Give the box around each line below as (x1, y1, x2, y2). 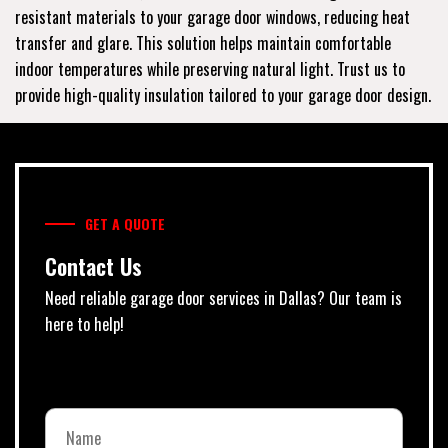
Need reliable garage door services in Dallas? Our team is (45, 285, 402, 310)
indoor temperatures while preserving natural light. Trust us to (15, 56, 405, 81)
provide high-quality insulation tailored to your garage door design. (15, 82, 431, 107)
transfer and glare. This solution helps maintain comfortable (15, 30, 391, 55)
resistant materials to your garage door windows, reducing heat (15, 4, 410, 29)
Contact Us (45, 249, 142, 282)
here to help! (45, 311, 124, 336)
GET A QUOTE (85, 212, 165, 234)
